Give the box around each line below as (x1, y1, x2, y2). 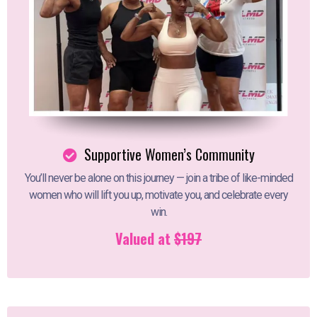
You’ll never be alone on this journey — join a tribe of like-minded (24, 171, 293, 185)
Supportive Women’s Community (83, 143, 255, 165)
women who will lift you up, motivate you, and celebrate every (29, 188, 288, 202)
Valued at (115, 227, 174, 249)
